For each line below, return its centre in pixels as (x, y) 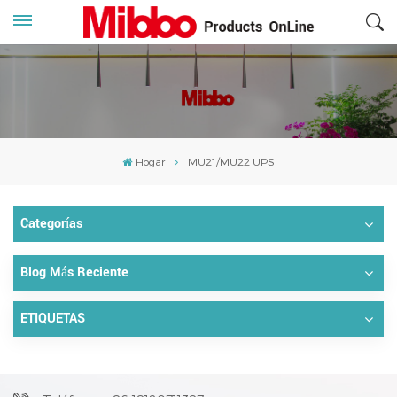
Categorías (51, 223)
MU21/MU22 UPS (231, 161)
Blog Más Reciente (74, 272)
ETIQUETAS (53, 318)
